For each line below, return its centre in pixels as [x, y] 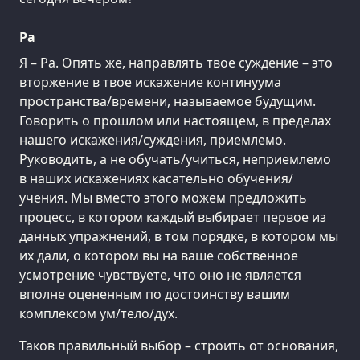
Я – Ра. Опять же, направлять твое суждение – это [176, 62]
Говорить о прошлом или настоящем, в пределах [175, 120]
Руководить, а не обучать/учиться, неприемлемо [175, 159]
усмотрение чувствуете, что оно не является [160, 274]
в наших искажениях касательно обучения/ [156, 178]
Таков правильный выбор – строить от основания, [179, 345]
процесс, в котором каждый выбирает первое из [173, 217]
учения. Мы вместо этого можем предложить [163, 197]
